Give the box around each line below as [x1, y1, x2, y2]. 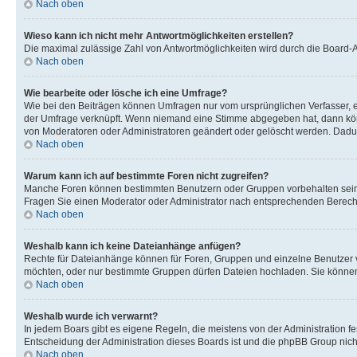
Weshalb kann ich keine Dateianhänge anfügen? [24, 240, 241, 252]
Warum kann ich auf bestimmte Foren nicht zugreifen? [24, 170, 269, 182]
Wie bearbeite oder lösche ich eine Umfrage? [24, 87, 227, 99]
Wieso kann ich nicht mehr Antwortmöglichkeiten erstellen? [24, 29, 293, 41]
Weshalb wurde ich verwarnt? [24, 310, 158, 322]
